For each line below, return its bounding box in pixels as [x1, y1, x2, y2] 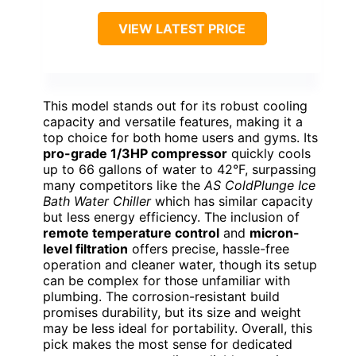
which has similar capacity [151, 193, 313, 210]
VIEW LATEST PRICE [118, 21, 246, 37]
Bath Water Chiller [43, 193, 151, 210]
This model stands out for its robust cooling [43, 98, 308, 114]
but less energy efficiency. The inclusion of [43, 209, 300, 226]
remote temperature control [43, 225, 219, 242]
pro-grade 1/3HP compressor [43, 145, 227, 162]
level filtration [43, 241, 128, 257]
